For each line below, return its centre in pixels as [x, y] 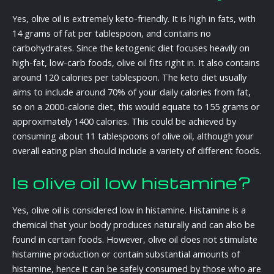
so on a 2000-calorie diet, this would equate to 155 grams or [136, 107]
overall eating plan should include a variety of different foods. [137, 151]
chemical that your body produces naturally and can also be [134, 225]
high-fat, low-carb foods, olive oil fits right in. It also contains [136, 63]
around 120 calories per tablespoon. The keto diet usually [129, 77]
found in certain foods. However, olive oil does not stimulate [135, 239]
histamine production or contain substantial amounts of [126, 254]
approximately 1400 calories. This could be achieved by [124, 121]
